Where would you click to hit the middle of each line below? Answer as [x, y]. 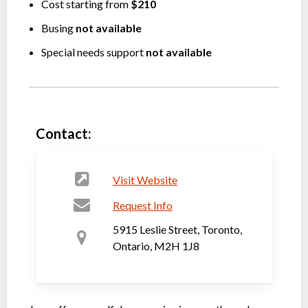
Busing [58, 28]
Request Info [143, 205]
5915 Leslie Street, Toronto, [177, 229]
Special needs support [93, 52]
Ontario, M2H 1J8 [156, 246]
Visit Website [145, 179]
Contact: [64, 133]
